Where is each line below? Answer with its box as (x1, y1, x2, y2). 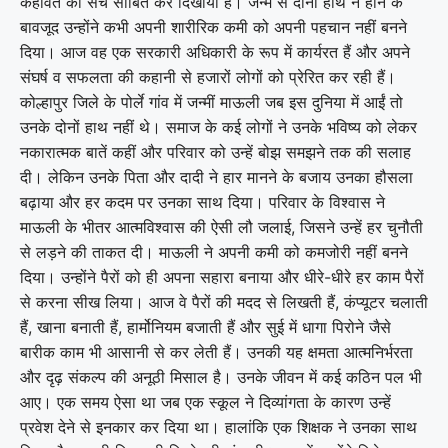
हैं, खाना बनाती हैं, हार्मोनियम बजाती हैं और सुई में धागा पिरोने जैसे (20, 316, 391, 337)
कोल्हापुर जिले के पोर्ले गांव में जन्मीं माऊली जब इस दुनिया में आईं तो (20, 91, 403, 112)
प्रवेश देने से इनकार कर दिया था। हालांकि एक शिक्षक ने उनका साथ (20, 416, 417, 437)
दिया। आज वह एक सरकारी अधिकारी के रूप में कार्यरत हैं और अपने (20, 41, 410, 62)
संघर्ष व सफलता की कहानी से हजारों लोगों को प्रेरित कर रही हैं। (20, 66, 396, 87)
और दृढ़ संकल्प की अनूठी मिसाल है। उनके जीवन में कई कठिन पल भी (20, 366, 422, 387)
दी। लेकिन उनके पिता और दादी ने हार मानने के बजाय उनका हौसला (20, 166, 413, 187)
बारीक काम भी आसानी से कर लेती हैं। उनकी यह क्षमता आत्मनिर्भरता (20, 341, 413, 362)
